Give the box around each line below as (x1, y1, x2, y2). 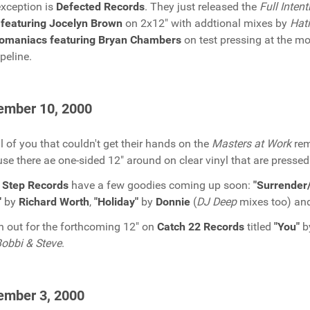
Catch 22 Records (157, 220, 244, 233)
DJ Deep (197, 195, 237, 208)
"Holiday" (94, 195, 138, 208)
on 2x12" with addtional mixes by (122, 17, 290, 30)
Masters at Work (212, 137, 291, 150)
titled (244, 220, 274, 233)
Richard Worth (19, 195, 89, 208)
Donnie (156, 195, 190, 208)
